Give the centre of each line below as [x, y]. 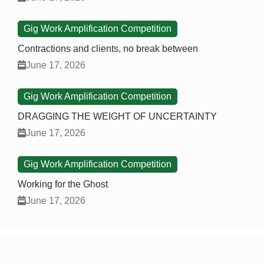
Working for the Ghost [63, 184]
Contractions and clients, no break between [108, 49]
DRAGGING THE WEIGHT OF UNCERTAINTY [117, 117]
